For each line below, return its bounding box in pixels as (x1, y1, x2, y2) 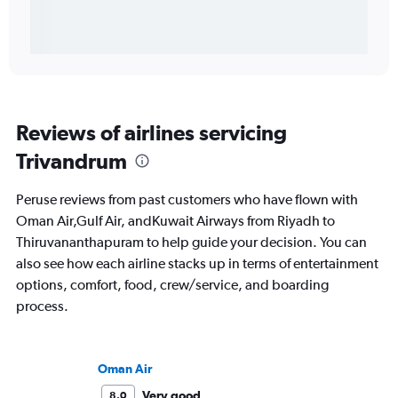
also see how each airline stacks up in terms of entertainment (16, 255, 378, 273)
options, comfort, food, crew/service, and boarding (16, 276, 329, 294)
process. (16, 298, 68, 315)
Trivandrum (16, 148, 127, 174)
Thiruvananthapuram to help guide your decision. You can (16, 234, 367, 251)
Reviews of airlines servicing (16, 120, 287, 146)
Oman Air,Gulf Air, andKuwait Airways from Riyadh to (16, 212, 335, 230)
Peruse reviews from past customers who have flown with (16, 191, 358, 209)
